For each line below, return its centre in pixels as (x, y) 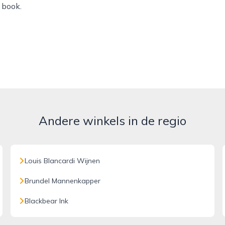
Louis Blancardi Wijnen (63, 161)
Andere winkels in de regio (113, 121)
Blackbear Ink (47, 201)
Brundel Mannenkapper (63, 181)
